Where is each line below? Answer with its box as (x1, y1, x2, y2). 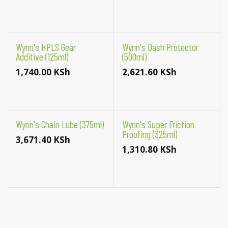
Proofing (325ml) (122, 128, 177, 140)
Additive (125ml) (16, 50, 68, 63)
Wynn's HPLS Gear (16, 41, 76, 53)
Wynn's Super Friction (122, 118, 194, 130)
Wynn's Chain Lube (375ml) (16, 118, 104, 130)
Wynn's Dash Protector (122, 41, 198, 53)
